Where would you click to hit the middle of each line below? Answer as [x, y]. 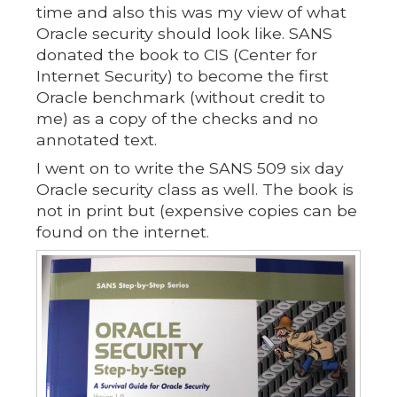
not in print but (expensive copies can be [196, 210]
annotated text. [96, 139]
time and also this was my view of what [191, 12]
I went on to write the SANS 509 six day [190, 167]
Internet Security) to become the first [182, 75]
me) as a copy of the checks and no [177, 118]
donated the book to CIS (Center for [176, 54]
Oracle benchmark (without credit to [180, 97]
